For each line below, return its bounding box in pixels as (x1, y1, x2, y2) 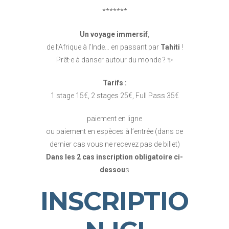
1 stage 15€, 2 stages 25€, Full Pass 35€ (50, 91, 179, 100)
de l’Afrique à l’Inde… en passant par (46, 43, 161, 51)
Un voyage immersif (80, 30, 148, 38)
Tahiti (160, 43, 180, 51)
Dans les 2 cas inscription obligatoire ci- (46, 153, 183, 161)
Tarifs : (102, 79, 127, 87)
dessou (100, 166, 125, 174)
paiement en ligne (87, 114, 142, 123)
